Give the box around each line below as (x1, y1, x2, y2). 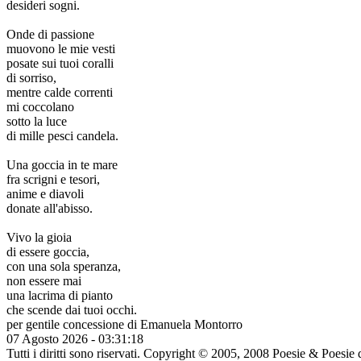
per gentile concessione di (6, 317, 140, 331)
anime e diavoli (6, 187, 84, 201)
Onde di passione (6, 27, 94, 41)
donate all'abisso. (6, 201, 93, 215)
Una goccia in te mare (6, 158, 118, 172)
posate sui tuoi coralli (6, 56, 114, 70)
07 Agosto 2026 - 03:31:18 (6, 332, 143, 346)
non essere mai (6, 274, 81, 288)
